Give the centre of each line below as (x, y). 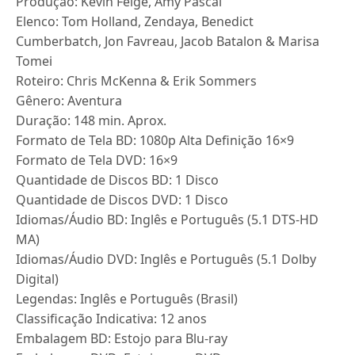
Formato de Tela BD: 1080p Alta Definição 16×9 (155, 140)
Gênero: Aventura (69, 101)
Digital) (37, 279)
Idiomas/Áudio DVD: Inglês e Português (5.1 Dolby (166, 259)
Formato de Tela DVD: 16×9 (97, 160)
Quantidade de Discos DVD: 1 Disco (122, 200)
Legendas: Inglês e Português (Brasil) (127, 299)
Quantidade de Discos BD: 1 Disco (118, 180)
